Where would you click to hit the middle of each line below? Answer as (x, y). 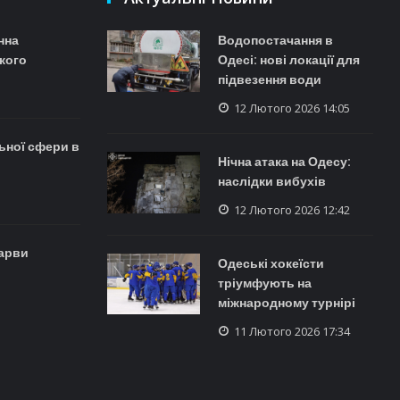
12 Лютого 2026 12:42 (292, 210)
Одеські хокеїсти (271, 263)
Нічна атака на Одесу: (284, 162)
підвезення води (269, 79)
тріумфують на (264, 283)
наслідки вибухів (271, 181)
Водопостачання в (275, 40)
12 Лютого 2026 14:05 (292, 108)
